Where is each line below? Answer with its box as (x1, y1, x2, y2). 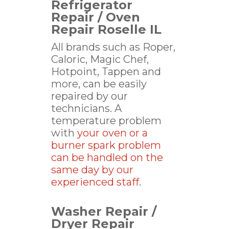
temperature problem (51, 114, 162, 127)
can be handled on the (51, 151, 163, 164)
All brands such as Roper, (51, 41, 175, 53)
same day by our (51, 164, 133, 176)
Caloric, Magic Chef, (51, 53, 149, 65)
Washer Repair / (51, 204, 156, 219)
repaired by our (51, 90, 128, 102)
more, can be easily (51, 78, 147, 90)
